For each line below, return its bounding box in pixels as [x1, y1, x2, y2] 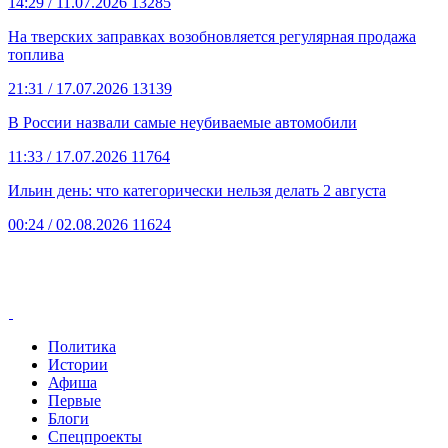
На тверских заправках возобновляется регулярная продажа [8, 27, 416, 45]
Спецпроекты [48, 427, 142, 445]
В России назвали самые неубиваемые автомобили [8, 113, 357, 131]
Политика [48, 337, 116, 355]
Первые [48, 391, 101, 409]
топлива [8, 45, 64, 63]
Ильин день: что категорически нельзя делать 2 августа [8, 181, 386, 199]
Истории [48, 355, 108, 373]
